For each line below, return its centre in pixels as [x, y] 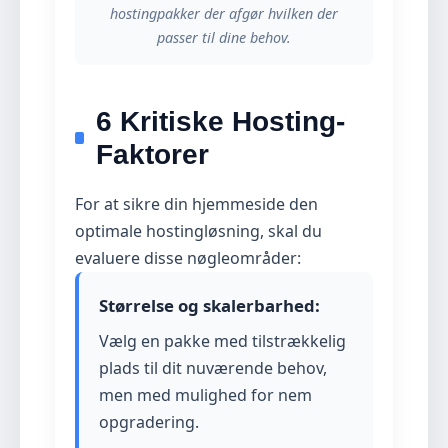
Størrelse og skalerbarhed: [209, 305]
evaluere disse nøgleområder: [188, 258]
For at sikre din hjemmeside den [196, 204]
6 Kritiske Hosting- [221, 121]
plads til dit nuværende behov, [213, 368]
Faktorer [153, 154]
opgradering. [149, 422]
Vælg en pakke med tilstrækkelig [222, 341]
